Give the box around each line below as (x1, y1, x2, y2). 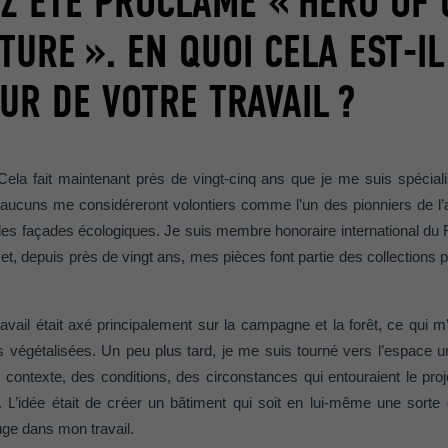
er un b (128, 395, 179, 412)
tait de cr (59, 395, 121, 412)
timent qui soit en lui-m (186, 395, 342, 412)
